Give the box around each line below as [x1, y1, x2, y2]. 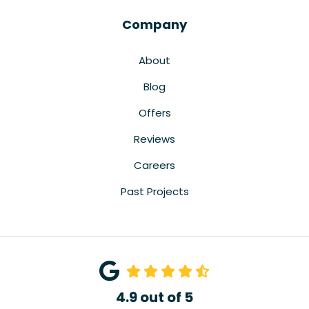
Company [122, 15, 187, 33]
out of [137, 287, 184, 307]
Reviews [134, 131, 175, 146]
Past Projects [120, 183, 189, 199]
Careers [134, 157, 175, 172]
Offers [138, 105, 171, 120]
